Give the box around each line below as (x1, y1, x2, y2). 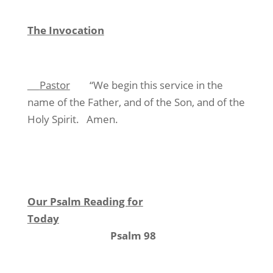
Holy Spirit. (27, 112, 79, 126)
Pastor (39, 78, 70, 92)
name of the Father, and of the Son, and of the (27, 95, 245, 109)
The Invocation (27, 23, 104, 37)
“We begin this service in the (89, 78, 223, 92)
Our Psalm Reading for (27, 194, 143, 208)
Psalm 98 (110, 229, 156, 243)
